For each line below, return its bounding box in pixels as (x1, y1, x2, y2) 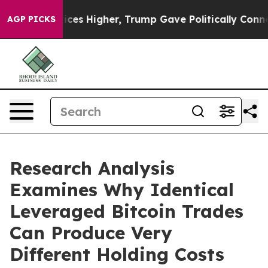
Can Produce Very (10, 221, 172, 244)
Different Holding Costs (10, 243, 224, 266)
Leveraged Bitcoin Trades (10, 200, 243, 223)
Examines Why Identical (10, 178, 234, 201)
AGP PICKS (7, 14, 56, 25)
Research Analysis (10, 157, 175, 179)
